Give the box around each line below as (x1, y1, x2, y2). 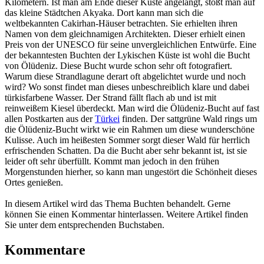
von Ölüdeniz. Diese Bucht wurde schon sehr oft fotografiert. (5, 60, 232, 71)
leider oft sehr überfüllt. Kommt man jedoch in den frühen (5, 156, 219, 166)
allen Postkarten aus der (5, 113, 95, 124)
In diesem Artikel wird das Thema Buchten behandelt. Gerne (5, 198, 230, 209)
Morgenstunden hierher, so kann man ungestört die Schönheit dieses (5, 166, 257, 177)
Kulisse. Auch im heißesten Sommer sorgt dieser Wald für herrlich (5, 134, 250, 145)
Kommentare (5, 242, 85, 258)
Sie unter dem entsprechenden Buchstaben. (5, 219, 164, 230)
